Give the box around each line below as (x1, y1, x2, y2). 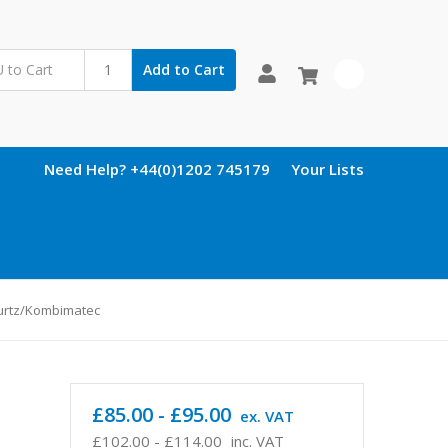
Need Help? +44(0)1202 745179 (44, 158, 270, 179)
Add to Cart (142, 60, 225, 79)
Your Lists (291, 158, 364, 179)
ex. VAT (239, 405, 294, 426)
